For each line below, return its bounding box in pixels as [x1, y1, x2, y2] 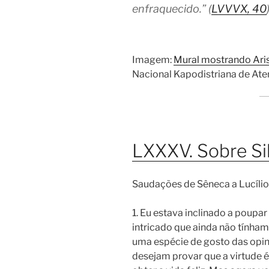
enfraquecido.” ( [132, 2, 211, 15]
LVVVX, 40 [211, 2, 267, 15]
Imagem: [132, 54, 174, 66]
